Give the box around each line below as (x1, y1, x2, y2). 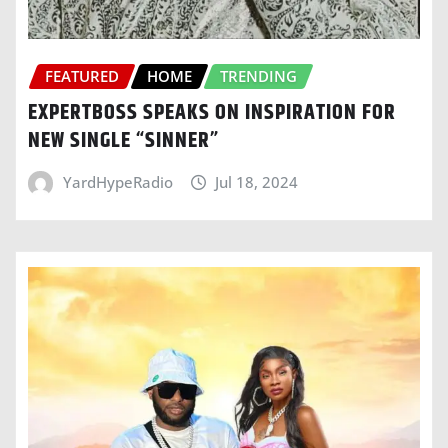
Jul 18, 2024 (215, 171, 299, 192)
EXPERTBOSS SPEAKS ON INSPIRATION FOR (28, 95, 396, 130)
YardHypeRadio (62, 171, 173, 192)
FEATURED (45, 66, 119, 87)
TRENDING (220, 66, 297, 87)
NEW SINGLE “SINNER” (28, 123, 219, 158)
